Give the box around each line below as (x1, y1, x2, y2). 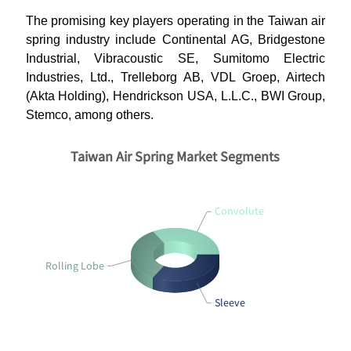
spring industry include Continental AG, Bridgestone (25, 33, 326, 46)
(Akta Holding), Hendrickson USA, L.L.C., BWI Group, (25, 89, 326, 103)
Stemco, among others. (25, 108, 154, 121)
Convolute (215, 204, 265, 218)
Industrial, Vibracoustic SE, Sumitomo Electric (25, 52, 326, 65)
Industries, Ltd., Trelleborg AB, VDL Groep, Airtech (25, 71, 326, 84)
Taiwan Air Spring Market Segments (71, 147, 280, 165)
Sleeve (215, 295, 246, 309)
